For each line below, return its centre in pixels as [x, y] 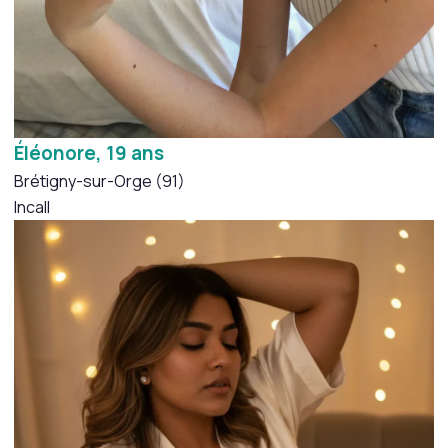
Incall [32, 206]
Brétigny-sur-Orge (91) [99, 180]
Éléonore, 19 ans [89, 152]
